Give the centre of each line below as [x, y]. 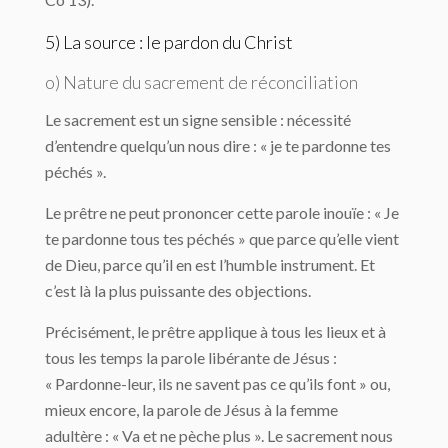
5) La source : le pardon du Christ [169, 42]
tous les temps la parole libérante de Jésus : [191, 357]
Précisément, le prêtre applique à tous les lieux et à [215, 331]
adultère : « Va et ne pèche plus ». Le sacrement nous [219, 435]
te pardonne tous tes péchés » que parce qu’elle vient [222, 238]
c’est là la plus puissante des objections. [178, 290]
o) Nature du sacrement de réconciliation [201, 82]
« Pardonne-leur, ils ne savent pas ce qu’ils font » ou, [217, 383]
